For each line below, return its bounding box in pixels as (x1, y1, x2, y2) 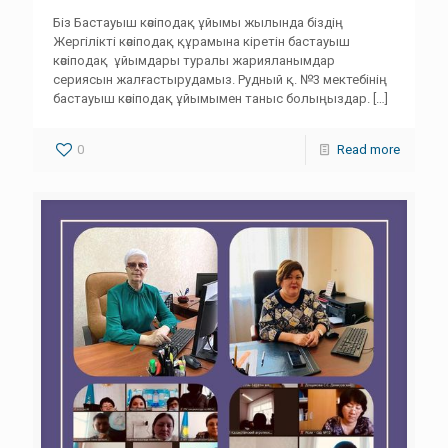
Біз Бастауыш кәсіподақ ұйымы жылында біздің (53, 15, 343, 30)
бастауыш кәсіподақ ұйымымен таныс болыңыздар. (53, 91, 370, 106)
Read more (337, 142, 400, 157)
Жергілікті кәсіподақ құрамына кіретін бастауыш (53, 34, 350, 49)
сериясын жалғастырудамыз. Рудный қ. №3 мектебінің (53, 72, 387, 87)
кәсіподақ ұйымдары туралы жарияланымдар (53, 53, 335, 68)
